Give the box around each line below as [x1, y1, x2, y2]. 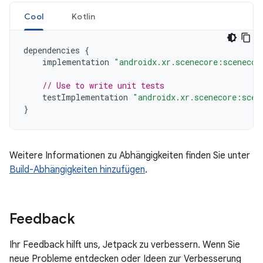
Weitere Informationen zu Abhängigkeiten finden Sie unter [9, 150, 250, 161]
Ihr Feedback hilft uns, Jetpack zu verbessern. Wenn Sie [9, 239, 240, 251]
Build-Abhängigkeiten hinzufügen [9, 164, 145, 176]
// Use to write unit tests [42, 80, 164, 91]
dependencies [23, 45, 80, 56]
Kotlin [72, 11, 96, 22]
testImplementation [42, 92, 128, 103]
